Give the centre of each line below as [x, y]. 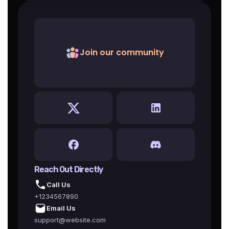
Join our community [122, 53]
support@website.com [70, 220]
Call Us [59, 185]
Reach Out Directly [68, 170]
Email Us [61, 208]
